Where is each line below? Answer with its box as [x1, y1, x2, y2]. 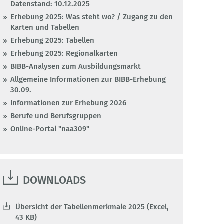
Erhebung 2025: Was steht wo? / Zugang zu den [10, 12, 173, 22]
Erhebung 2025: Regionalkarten [10, 49, 118, 58]
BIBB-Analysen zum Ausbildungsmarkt [10, 62, 141, 71]
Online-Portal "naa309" [10, 124, 89, 134]
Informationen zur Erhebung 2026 [10, 98, 126, 108]
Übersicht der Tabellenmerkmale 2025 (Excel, [15, 202, 169, 212]
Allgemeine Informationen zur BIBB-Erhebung [10, 75, 166, 84]
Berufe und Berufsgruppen [10, 111, 101, 121]
